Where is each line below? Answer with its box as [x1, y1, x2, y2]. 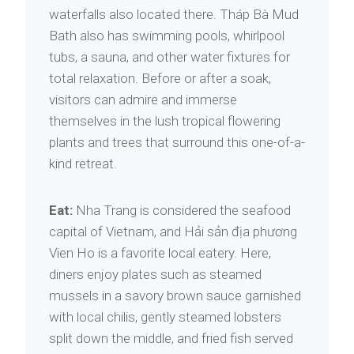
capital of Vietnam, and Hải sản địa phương [49, 224, 297, 239]
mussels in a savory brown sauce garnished [49, 288, 301, 303]
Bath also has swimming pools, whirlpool [49, 28, 284, 43]
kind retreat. [49, 156, 117, 171]
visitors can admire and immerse [49, 92, 237, 107]
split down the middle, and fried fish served [49, 330, 293, 346]
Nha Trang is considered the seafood [73, 202, 291, 218]
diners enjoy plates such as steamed [49, 266, 262, 282]
